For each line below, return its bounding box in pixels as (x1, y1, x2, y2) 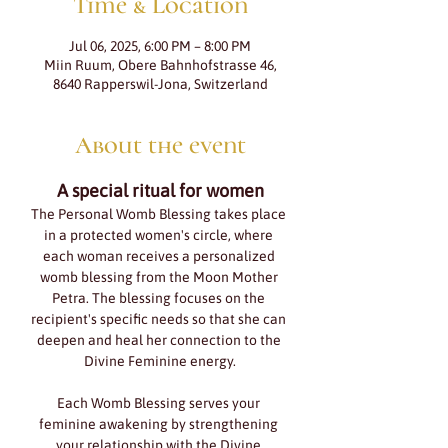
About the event (74, 131, 246, 160)
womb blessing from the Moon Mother (39, 269, 281, 285)
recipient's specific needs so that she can (31, 311, 289, 327)
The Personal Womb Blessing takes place (31, 206, 289, 222)
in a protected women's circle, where (44, 227, 276, 243)
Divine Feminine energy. (84, 353, 236, 369)
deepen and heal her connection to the (36, 332, 284, 348)
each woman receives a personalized (42, 248, 278, 264)
